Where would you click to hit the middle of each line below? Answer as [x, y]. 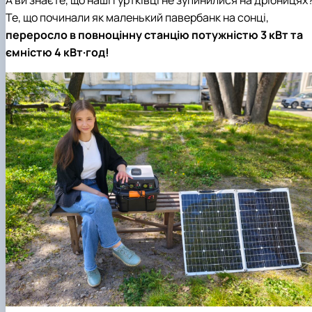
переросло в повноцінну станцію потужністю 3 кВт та [154, 34]
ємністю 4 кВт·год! [57, 52]
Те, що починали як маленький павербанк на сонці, [137, 17]
